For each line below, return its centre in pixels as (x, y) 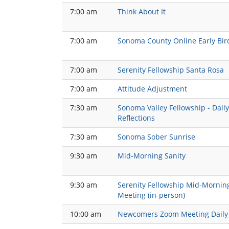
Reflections (136, 118)
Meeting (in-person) (151, 195)
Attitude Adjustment (152, 89)
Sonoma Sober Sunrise (156, 137)
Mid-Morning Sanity (152, 156)
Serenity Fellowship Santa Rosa (171, 70)
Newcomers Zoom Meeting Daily (173, 214)
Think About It (142, 12)
